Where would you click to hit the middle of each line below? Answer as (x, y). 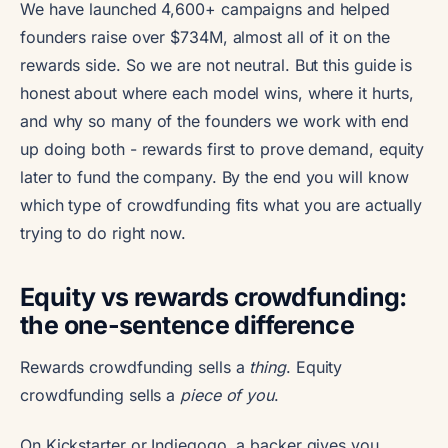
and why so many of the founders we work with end (214, 120)
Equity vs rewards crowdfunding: (213, 296)
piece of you (227, 394)
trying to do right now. (103, 232)
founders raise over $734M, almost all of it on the (205, 36)
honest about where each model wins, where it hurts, (217, 92)
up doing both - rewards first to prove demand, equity (222, 148)
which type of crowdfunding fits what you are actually (221, 204)
